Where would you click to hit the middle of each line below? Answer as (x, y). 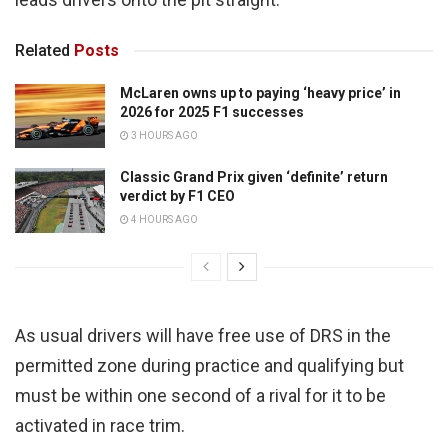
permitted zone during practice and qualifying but (209, 365)
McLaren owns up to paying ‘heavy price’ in (260, 92)
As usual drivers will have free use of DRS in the (203, 335)
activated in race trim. (100, 425)
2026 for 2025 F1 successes (212, 111)
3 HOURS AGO (163, 135)
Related (42, 50)
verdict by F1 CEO (177, 196)
